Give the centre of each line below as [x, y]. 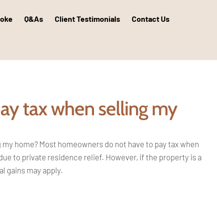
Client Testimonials [88, 19]
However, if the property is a [154, 157]
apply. [53, 170]
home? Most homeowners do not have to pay [91, 144]
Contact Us [151, 19]
